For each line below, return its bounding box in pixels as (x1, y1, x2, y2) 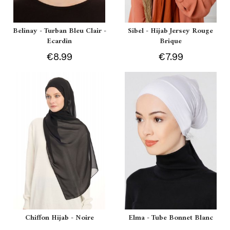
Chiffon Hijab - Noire (25, 211, 94, 224)
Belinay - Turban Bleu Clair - (12, 24, 106, 37)
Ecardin (47, 34, 72, 48)
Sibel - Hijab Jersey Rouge (128, 24, 214, 37)
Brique (159, 34, 182, 48)
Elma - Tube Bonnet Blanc (128, 211, 213, 224)
